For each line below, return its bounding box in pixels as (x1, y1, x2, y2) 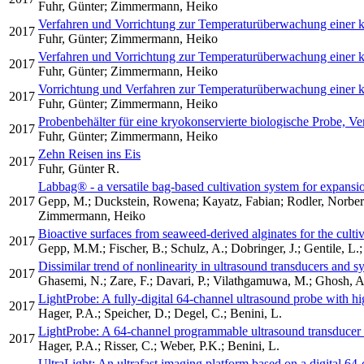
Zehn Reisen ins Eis (38, 147, 141, 161)
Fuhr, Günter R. (38, 162, 119, 175)
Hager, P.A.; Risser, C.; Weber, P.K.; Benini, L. (38, 339, 279, 353)
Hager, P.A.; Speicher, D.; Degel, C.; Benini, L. (38, 306, 282, 320)
